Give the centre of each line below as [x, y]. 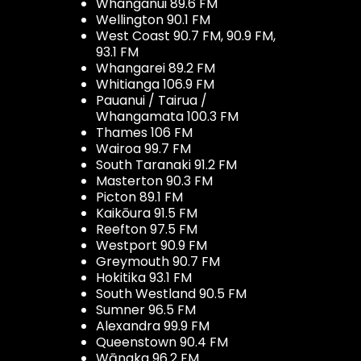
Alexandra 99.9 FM [153, 326]
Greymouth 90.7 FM [158, 261]
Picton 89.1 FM [139, 197]
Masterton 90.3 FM [154, 180]
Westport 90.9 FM [151, 245]
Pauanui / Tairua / [151, 100]
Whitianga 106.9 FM [155, 84]
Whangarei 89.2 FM [156, 68]
